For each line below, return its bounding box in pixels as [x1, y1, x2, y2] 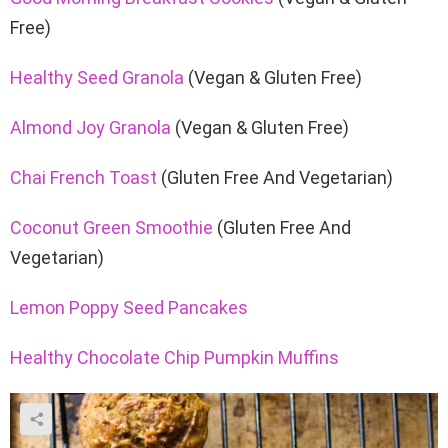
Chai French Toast [10, 166, 157, 188]
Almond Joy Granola [10, 116, 171, 138]
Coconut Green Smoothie [10, 216, 213, 238]
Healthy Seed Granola [10, 66, 184, 88]
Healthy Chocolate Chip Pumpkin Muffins [10, 346, 339, 368]
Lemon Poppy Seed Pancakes [10, 296, 248, 318]
